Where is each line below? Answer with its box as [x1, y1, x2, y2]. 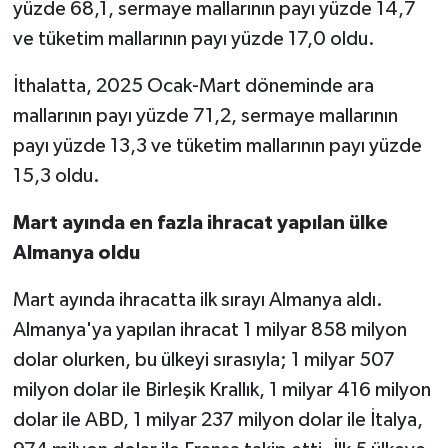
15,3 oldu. [12, 165, 100, 186]
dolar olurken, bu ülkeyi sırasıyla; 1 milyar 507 [12, 349, 395, 370]
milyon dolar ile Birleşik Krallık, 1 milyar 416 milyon [12, 379, 431, 400]
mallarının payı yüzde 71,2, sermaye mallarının [12, 105, 398, 126]
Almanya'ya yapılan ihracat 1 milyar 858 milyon [12, 319, 407, 340]
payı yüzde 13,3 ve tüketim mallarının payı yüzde [12, 135, 422, 156]
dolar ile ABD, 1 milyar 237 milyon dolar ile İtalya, [12, 409, 423, 430]
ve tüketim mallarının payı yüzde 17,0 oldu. [12, 28, 375, 49]
